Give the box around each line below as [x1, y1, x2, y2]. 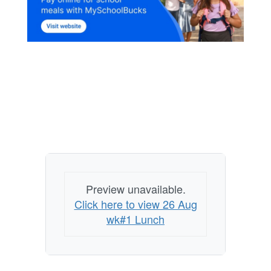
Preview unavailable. [85, 181, 186, 197]
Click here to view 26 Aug [74, 196, 197, 212]
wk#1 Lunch [106, 211, 165, 227]
